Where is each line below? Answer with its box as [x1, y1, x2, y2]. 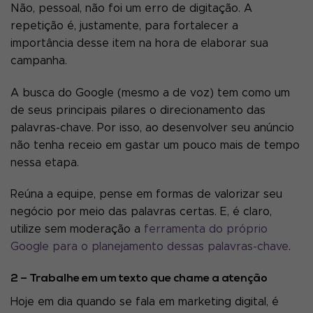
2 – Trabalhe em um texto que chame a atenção [10, 273, 268, 285]
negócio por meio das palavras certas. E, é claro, [10, 206, 272, 218]
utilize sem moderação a [10, 224, 144, 235]
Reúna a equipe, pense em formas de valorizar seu [10, 189, 282, 201]
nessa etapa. [10, 156, 82, 168]
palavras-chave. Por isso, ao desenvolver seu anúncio [10, 122, 294, 133]
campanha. [10, 54, 71, 66]
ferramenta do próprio [144, 224, 268, 235]
